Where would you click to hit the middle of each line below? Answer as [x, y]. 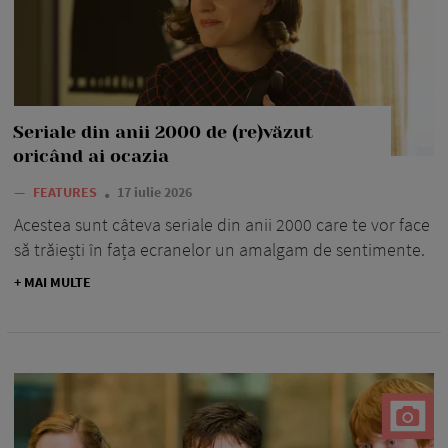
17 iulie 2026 [154, 191]
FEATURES [66, 191]
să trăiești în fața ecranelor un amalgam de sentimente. [219, 249]
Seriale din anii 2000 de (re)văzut [163, 131]
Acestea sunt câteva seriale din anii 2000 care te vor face [222, 224]
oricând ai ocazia [91, 155]
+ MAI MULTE [52, 281]
